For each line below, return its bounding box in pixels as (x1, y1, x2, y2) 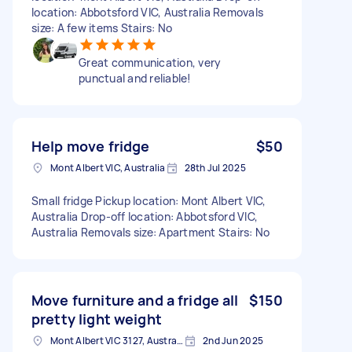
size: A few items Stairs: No (31, 20, 172, 35)
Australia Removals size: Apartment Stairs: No (31, 224, 270, 240)
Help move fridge (31, 136, 150, 156)
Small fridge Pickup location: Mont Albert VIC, (31, 192, 266, 208)
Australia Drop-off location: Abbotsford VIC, (31, 208, 258, 224)
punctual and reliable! (79, 70, 192, 86)
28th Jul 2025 (184, 160, 246, 174)
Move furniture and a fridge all (31, 290, 239, 310)
